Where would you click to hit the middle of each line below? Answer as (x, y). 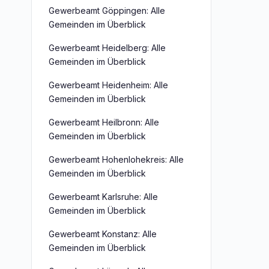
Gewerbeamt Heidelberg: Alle (107, 48)
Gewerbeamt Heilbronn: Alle (104, 122)
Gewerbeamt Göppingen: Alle (107, 11)
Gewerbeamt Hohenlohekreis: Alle (116, 159)
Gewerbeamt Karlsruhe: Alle (103, 197)
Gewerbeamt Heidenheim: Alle (108, 85)
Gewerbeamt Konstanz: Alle (103, 234)
